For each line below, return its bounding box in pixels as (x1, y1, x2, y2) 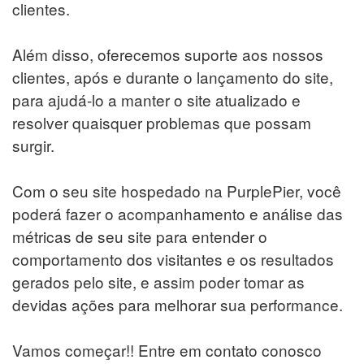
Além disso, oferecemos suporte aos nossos (12, 42, 323, 65)
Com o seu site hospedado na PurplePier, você (12, 179, 341, 201)
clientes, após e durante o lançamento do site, (12, 65, 333, 88)
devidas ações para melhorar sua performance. (12, 292, 343, 315)
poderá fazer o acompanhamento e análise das (12, 201, 343, 224)
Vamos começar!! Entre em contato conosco (12, 338, 322, 361)
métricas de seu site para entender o (12, 224, 267, 247)
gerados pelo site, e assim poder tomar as (12, 270, 305, 292)
